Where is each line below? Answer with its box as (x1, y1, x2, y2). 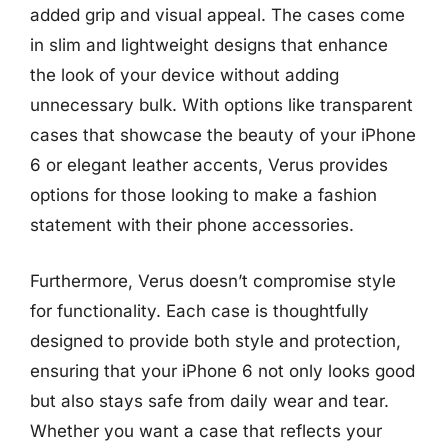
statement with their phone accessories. (30, 215, 354, 235)
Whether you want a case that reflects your (30, 420, 382, 441)
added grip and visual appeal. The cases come (30, 5, 405, 25)
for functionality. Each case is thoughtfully (30, 300, 369, 321)
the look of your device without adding (30, 65, 339, 85)
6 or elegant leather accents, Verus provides (30, 155, 388, 175)
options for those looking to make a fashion (30, 185, 377, 205)
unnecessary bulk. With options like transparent (30, 95, 413, 115)
